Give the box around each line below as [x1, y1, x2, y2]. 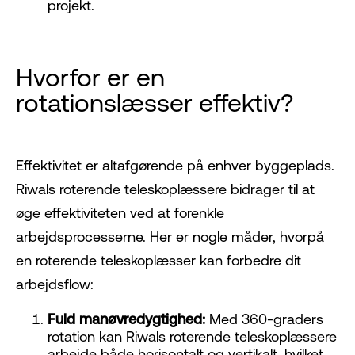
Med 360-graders [205, 311, 323, 328]
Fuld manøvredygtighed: [48, 311, 205, 328]
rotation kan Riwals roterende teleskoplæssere [48, 328, 337, 345]
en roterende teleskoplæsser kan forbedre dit [16, 252, 301, 269]
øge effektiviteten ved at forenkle [16, 204, 224, 222]
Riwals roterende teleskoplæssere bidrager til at [16, 181, 315, 198]
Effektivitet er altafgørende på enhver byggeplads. [16, 157, 334, 174]
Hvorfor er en [16, 63, 165, 93]
